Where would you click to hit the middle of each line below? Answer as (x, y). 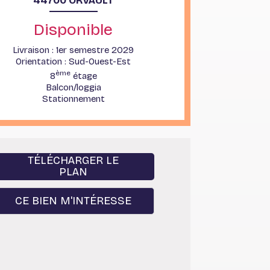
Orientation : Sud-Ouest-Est (74, 61)
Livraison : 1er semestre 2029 (74, 50)
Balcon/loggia (73, 87)
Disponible (74, 30)
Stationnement (73, 99)
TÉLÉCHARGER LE (74, 161)
